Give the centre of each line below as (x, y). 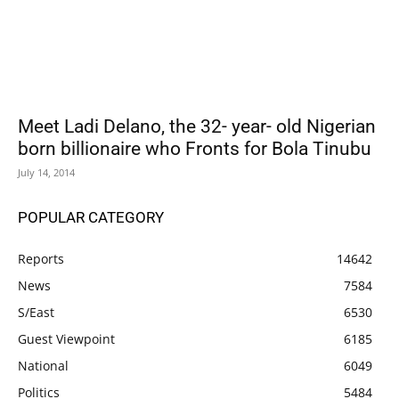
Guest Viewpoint (66, 338)
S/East (36, 312)
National (43, 365)
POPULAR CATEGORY (91, 217)
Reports (41, 258)
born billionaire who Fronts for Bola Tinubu (195, 148)
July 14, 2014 (46, 172)
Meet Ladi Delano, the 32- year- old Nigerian (197, 126)
